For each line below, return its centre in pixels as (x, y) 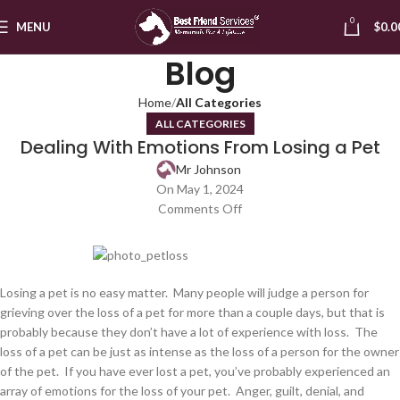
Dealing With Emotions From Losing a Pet (200, 147)
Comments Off (200, 208)
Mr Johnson (208, 169)
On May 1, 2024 (200, 189)
